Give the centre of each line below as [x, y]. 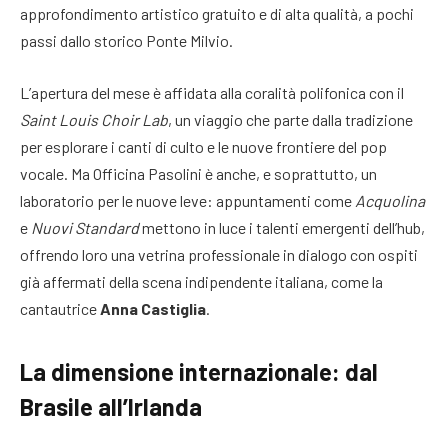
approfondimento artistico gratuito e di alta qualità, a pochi [217, 14]
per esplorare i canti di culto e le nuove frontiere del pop [203, 146]
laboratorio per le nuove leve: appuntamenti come [187, 200]
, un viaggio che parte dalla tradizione [290, 119]
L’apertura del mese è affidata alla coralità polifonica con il [212, 92]
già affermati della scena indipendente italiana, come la [201, 281]
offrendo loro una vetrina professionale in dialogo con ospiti [219, 254]
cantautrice [60, 308]
